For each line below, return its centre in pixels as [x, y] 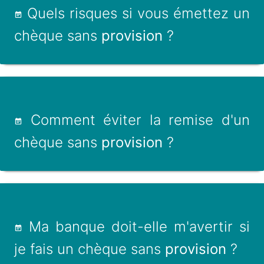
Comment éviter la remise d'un [136, 120]
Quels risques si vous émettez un [136, 13]
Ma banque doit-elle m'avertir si [136, 227]
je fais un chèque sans [90, 249]
